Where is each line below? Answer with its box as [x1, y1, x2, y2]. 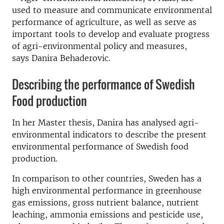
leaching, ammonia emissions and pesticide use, [12, 209, 203, 219]
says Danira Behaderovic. [12, 53, 110, 63]
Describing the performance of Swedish [12, 75, 195, 93]
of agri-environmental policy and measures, [12, 41, 187, 51]
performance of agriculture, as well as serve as [12, 17, 196, 27]
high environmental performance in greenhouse [12, 185, 201, 195]
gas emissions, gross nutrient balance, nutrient [12, 197, 199, 207]
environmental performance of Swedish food [12, 141, 188, 151]
